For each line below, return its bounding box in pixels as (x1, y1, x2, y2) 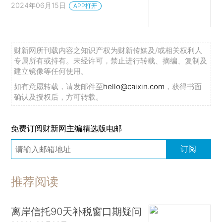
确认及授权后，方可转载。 (14, 92, 104, 102)
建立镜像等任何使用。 (14, 66, 89, 76)
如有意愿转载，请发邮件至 (14, 81, 104, 91)
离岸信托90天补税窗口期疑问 (11, 205, 142, 218)
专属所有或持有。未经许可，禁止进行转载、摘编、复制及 (14, 55, 208, 65)
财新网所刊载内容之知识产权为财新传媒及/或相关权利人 (14, 45, 203, 55)
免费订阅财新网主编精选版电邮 (11, 123, 122, 133)
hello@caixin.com (103, 81, 165, 91)
